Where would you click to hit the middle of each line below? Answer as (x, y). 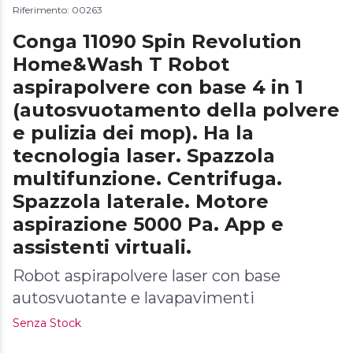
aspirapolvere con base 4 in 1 (158, 87)
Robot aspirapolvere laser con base (147, 275)
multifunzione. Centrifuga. (147, 178)
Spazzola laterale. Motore (141, 201)
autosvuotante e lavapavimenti (134, 297)
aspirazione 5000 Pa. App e (148, 224)
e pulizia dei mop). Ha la (133, 132)
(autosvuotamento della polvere (176, 110)
